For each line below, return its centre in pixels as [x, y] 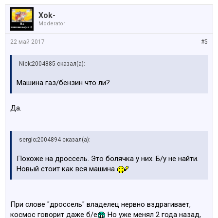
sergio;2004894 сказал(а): [55, 140]
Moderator [52, 24]
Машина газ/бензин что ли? [63, 83]
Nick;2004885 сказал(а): [52, 64]
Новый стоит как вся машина [67, 169]
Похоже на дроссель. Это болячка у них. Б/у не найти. [108, 159]
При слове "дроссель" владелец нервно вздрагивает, [100, 204]
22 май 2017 [27, 42]
